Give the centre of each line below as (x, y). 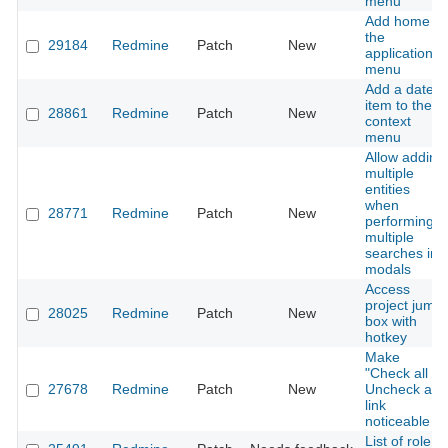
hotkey (386, 337)
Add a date (399, 89)
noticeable (397, 421)
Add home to (405, 21)
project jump (404, 305)
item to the (398, 105)
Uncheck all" (404, 389)
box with (391, 321)
